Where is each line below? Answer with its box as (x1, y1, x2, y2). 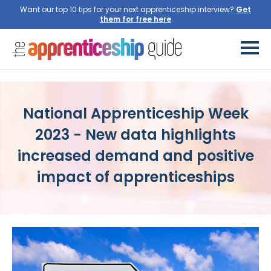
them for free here (100, 14, 171, 24)
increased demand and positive (17, 145, 254, 166)
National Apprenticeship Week (22, 103, 249, 123)
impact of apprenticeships (36, 166, 235, 187)
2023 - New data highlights (35, 124, 236, 145)
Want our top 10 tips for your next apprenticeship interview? (20, 4, 236, 15)
